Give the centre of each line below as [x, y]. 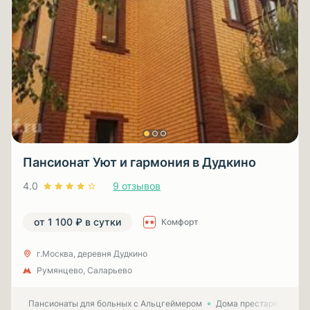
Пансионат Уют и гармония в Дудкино [139, 162]
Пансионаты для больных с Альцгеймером [115, 303]
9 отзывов [137, 186]
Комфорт [180, 222]
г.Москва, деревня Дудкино [92, 254]
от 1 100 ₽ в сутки [77, 222]
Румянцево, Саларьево [84, 270]
